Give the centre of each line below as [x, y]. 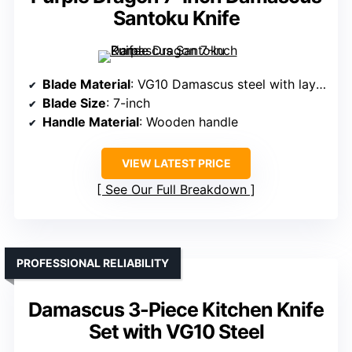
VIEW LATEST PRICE [176, 163]
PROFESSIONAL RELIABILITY [93, 263]
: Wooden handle [189, 122]
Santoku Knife [176, 18]
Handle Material [91, 122]
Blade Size [74, 103]
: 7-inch [128, 103]
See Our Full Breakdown [176, 190]
